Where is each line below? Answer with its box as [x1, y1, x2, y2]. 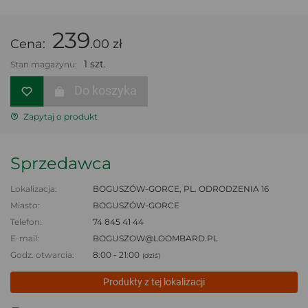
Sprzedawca [10, 153, 111, 173]
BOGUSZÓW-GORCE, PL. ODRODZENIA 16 [93, 183, 269, 194]
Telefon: [10, 216, 42, 227]
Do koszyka [74, 83, 137, 98]
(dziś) [142, 251, 160, 259]
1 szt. [84, 58, 106, 70]
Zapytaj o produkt [21, 111, 98, 122]
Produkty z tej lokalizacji [103, 276, 205, 287]
